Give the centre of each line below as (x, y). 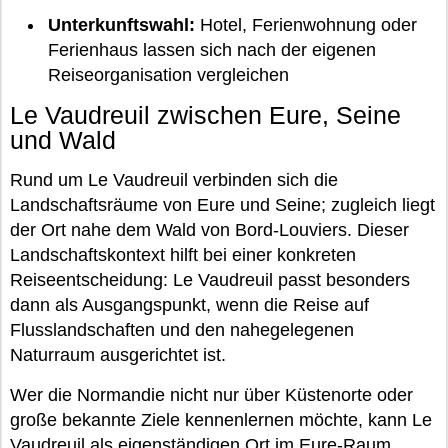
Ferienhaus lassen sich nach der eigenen (211, 50)
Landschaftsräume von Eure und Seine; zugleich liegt (222, 205)
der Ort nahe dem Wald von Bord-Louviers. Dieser (209, 230)
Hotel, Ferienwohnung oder (305, 25)
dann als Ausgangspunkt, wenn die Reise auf (189, 305)
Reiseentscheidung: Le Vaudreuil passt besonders (210, 280)
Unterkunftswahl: (121, 25)
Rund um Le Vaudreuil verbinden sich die (174, 180)
